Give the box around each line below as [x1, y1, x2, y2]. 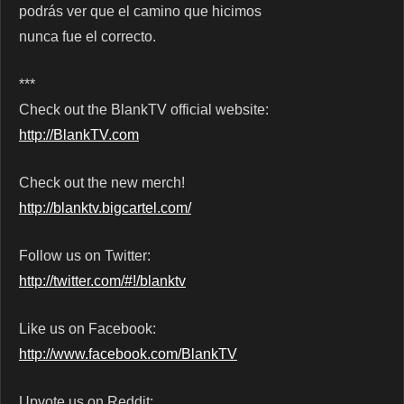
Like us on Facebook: [19, 321, 156, 337]
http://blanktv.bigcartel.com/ [19, 200, 191, 216]
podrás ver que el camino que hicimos [19, 4, 262, 20]
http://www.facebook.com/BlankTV [19, 346, 237, 363]
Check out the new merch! [19, 175, 185, 191]
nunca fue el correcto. [19, 29, 156, 45]
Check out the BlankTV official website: [19, 102, 269, 118]
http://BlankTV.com [19, 127, 139, 143]
